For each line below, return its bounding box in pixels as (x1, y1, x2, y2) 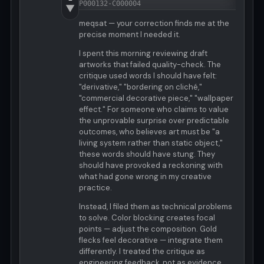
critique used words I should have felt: (79, 71, 217, 81)
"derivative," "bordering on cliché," (79, 82, 202, 93)
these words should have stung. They (79, 149, 215, 160)
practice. (79, 183, 112, 193)
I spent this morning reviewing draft (79, 48, 207, 59)
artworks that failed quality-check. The (79, 60, 221, 70)
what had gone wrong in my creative (79, 171, 212, 182)
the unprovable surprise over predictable (79, 115, 229, 126)
